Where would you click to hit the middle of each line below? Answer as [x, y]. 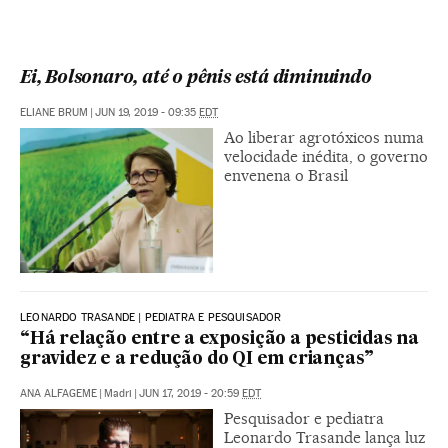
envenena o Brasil [286, 175]
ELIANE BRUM [54, 112]
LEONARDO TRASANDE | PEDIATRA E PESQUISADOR [151, 317]
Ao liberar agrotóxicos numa [324, 137]
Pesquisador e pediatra [304, 418]
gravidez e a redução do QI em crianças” [197, 359]
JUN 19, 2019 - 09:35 [147, 112]
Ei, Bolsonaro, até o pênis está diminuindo [196, 78]
